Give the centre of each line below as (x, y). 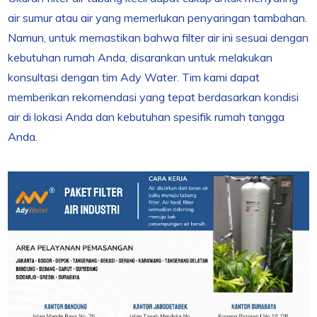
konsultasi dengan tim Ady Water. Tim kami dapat (134, 77)
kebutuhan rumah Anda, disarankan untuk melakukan (140, 57)
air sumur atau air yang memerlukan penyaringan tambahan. (158, 18)
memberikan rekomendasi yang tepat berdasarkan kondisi (154, 97)
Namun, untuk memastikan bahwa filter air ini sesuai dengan (158, 38)
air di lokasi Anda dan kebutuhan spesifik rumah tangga (146, 117)
